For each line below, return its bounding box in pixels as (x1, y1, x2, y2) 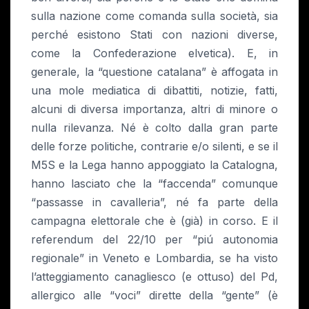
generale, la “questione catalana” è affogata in (31, 65, 278, 79)
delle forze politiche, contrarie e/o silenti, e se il (31, 139, 278, 154)
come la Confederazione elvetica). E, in (31, 46, 278, 61)
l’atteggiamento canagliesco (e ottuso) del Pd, (31, 270, 278, 284)
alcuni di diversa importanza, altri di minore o (31, 102, 278, 117)
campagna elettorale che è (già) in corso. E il (31, 214, 278, 228)
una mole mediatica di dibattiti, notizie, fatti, (31, 83, 278, 98)
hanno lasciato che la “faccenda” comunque (31, 177, 278, 191)
